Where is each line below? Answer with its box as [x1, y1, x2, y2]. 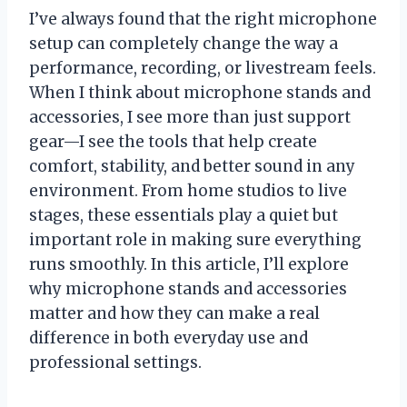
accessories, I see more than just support [29, 107, 351, 128]
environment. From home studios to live [29, 181, 347, 202]
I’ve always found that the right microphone [29, 9, 377, 30]
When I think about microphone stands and [29, 83, 371, 104]
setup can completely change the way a [29, 34, 338, 55]
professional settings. [29, 352, 202, 373]
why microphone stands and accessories [29, 279, 347, 300]
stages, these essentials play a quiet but [29, 205, 338, 226]
